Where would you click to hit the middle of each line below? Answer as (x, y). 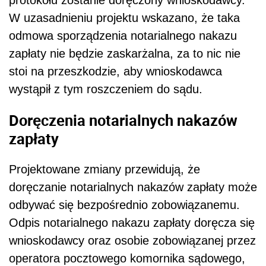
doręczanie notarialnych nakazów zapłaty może (133, 187)
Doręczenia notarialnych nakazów (123, 120)
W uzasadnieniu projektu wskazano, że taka (124, 18)
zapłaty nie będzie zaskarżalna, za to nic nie (125, 53)
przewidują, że (161, 170)
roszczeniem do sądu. (145, 89)
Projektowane (46, 170)
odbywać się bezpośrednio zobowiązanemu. (124, 205)
